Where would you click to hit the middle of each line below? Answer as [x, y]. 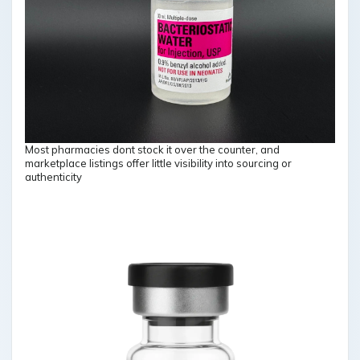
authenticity [53, 176]
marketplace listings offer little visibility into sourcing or [158, 163]
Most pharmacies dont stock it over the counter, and [152, 149]
